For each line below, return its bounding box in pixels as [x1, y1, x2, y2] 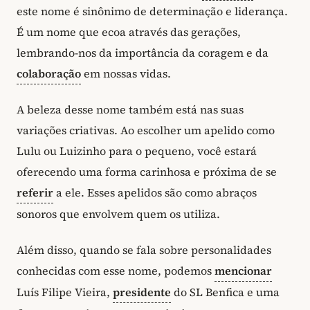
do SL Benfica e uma [171, 284, 280, 300]
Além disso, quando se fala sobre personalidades [17, 241, 271, 257]
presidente [113, 284, 171, 300]
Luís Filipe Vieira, [17, 284, 113, 300]
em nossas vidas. [81, 65, 171, 81]
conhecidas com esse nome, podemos [17, 262, 215, 278]
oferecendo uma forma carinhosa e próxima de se [17, 164, 277, 180]
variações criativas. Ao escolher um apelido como [17, 122, 275, 138]
